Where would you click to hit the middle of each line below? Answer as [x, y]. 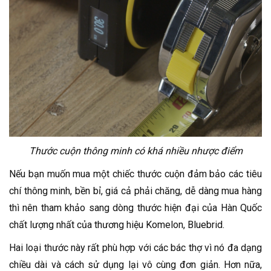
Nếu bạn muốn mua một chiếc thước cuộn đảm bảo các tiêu [135, 174]
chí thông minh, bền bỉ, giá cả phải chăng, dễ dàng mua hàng [135, 191]
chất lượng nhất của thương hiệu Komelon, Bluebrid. [117, 225]
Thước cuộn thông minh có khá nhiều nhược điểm [135, 151]
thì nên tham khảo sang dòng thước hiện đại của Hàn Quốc [135, 208]
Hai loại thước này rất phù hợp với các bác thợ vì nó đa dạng [135, 248]
